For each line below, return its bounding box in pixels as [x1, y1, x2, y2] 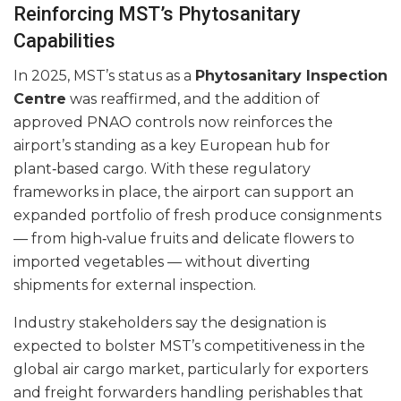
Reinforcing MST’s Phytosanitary [13, 3, 301, 26]
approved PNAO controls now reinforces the [13, 113, 333, 131]
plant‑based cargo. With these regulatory [13, 159, 311, 177]
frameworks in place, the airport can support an [13, 183, 354, 200]
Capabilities [13, 30, 115, 53]
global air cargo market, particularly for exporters [13, 360, 368, 378]
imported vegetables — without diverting [13, 252, 311, 270]
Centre [13, 90, 66, 107]
